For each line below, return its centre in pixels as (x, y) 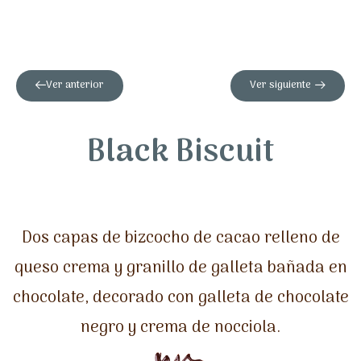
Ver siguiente (280, 85)
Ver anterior (75, 85)
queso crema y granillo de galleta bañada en (180, 268)
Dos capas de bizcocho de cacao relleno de (180, 238)
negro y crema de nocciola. (180, 328)
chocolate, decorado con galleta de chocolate (180, 298)
